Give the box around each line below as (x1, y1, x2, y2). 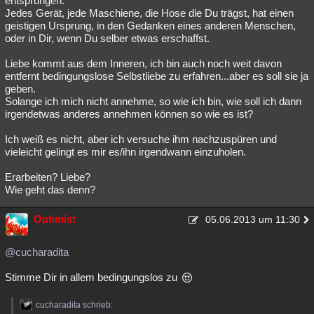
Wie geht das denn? (5, 184, 95, 196)
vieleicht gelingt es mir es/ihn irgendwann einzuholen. (5, 146, 246, 158)
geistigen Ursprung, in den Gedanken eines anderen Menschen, (5, 20, 296, 32)
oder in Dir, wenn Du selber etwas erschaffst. (5, 32, 210, 44)
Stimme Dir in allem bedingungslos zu (5, 271, 180, 283)
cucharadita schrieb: (36, 300, 113, 310)
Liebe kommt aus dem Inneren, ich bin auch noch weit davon (5, 57, 282, 69)
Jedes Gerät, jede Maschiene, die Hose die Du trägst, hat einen (5, 7, 294, 19)
